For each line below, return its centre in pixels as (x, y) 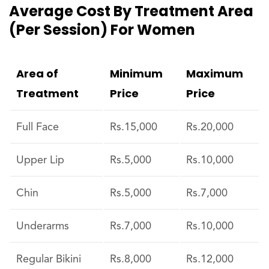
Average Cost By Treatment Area (131, 11)
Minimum (136, 74)
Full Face (38, 127)
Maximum (215, 74)
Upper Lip (40, 160)
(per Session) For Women (102, 30)
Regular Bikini (49, 259)
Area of (37, 74)
